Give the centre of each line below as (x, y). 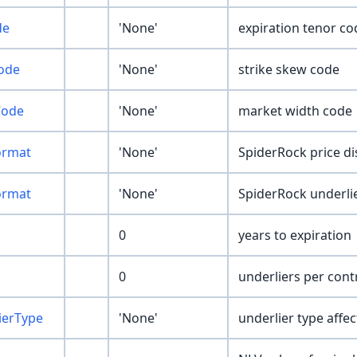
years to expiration (295, 235)
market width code (295, 111)
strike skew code (289, 70)
